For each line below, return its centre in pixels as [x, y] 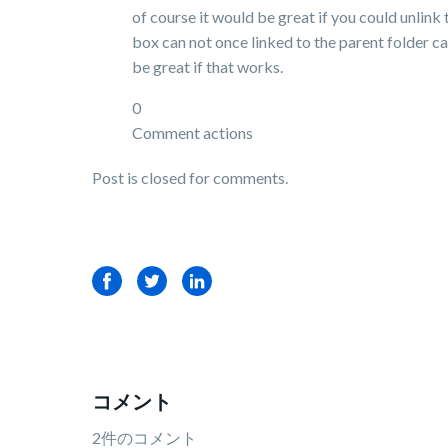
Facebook [127, 280]
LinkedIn [211, 280]
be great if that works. [209, 66]
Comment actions [192, 132]
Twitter [163, 280]
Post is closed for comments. [190, 177]
